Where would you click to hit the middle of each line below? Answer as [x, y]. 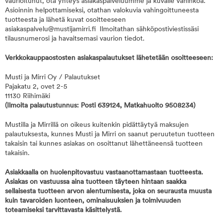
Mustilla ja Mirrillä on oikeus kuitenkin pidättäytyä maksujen [97, 125]
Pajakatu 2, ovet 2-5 [36, 87]
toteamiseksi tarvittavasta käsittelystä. [64, 210]
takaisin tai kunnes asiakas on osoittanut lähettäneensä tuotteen [104, 144]
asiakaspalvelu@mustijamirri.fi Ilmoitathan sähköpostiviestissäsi [102, 29]
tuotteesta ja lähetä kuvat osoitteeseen [65, 20]
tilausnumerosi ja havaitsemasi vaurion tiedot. [75, 39]
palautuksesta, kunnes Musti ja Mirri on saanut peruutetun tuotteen [110, 135]
